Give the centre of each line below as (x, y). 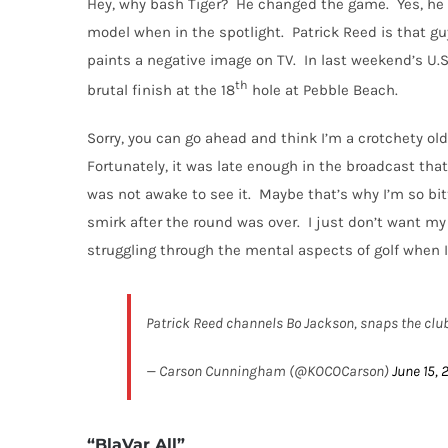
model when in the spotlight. (185, 32)
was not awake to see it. (169, 194)
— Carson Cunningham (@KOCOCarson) (269, 371)
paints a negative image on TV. (191, 60)
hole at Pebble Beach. (325, 90)
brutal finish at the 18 (161, 90)
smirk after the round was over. (193, 222)
